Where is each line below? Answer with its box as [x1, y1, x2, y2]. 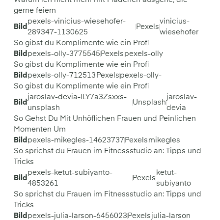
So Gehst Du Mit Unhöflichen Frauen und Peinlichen [14, 115, 196, 122]
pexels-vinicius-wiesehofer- [27, 18, 126, 25]
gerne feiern [14, 7, 56, 14]
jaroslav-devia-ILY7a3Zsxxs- [27, 93, 127, 101]
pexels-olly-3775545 [27, 50, 100, 57]
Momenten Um [14, 126, 66, 133]
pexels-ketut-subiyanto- [27, 169, 112, 176]
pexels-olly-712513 [27, 72, 96, 79]
